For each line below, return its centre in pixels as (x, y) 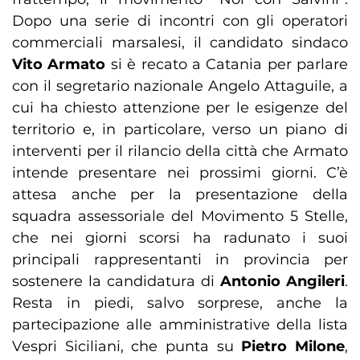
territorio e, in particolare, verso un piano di (180, 130)
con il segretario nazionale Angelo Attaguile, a (180, 86)
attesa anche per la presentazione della (180, 195)
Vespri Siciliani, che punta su (127, 347)
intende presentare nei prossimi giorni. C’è (180, 173)
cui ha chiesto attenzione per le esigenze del (180, 108)
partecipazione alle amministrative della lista (180, 325)
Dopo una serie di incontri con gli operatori (180, 21)
